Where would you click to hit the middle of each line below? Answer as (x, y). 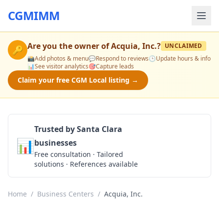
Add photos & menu (62, 58)
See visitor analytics (62, 66)
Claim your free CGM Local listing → (78, 80)
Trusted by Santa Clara (78, 129)
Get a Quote (173, 145)
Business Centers (66, 194)
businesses (55, 143)
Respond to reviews (122, 58)
